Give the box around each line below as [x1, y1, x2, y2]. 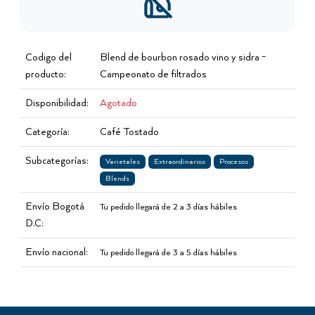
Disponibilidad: [25, 98, 89, 109]
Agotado [100, 98, 137, 109]
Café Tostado [100, 127, 159, 138]
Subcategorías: [25, 155, 89, 167]
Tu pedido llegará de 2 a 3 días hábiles [100, 202, 237, 212]
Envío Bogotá [25, 201, 84, 212]
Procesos [219, 157, 248, 166]
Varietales [105, 157, 140, 166]
